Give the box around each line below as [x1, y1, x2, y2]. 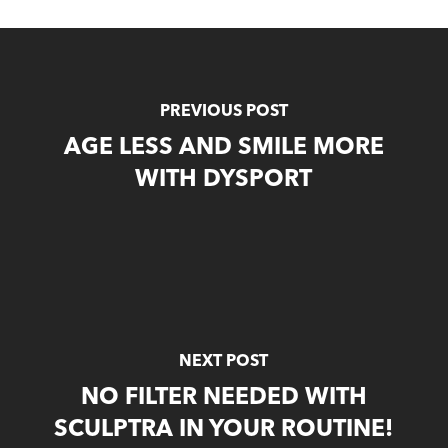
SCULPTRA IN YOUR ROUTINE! [54, 419, 394, 442]
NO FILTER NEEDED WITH [80, 387, 367, 410]
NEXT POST [179, 354, 269, 370]
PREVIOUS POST [159, 104, 288, 120]
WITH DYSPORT [135, 169, 313, 192]
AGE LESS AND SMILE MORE [63, 137, 384, 160]
